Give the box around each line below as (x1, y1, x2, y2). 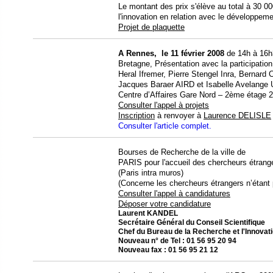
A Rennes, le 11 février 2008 (118, 48, 224, 58)
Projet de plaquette (118, 22, 185, 32)
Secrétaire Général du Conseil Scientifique (118, 218, 265, 226)
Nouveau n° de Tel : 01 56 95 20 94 (118, 236, 236, 244)
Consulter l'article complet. (118, 121, 211, 130)
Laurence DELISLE (204, 110, 271, 120)
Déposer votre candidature (118, 199, 211, 208)
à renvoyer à (155, 110, 204, 120)
